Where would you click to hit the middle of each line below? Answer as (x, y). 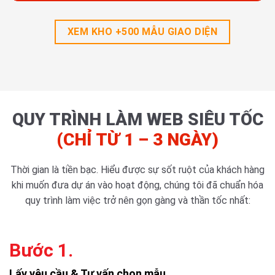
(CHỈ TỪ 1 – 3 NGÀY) (137, 140)
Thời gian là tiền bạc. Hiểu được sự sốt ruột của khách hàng (137, 170)
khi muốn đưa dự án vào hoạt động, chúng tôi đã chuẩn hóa (137, 185)
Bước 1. (41, 250)
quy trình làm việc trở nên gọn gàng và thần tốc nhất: (137, 201)
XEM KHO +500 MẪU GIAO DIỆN (142, 32)
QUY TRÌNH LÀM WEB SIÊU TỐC (137, 120)
